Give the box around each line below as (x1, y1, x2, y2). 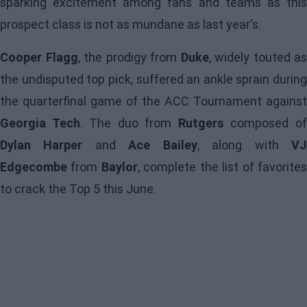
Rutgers (177, 115, 224, 132)
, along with (197, 137, 292, 153)
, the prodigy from (77, 49, 181, 66)
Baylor (101, 159, 138, 175)
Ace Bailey (128, 137, 197, 153)
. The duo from (79, 115, 178, 132)
